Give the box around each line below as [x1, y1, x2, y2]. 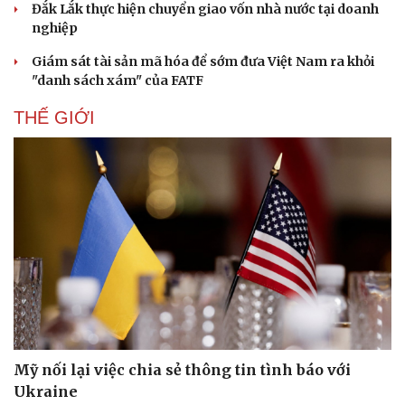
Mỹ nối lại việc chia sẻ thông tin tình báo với [14, 361, 351, 380]
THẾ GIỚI [14, 107, 95, 127]
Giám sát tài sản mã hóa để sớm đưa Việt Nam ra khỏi [32, 52, 374, 70]
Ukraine [14, 382, 78, 401]
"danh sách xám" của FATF [32, 71, 203, 89]
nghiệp [32, 19, 78, 36]
